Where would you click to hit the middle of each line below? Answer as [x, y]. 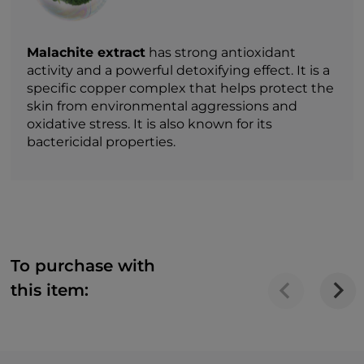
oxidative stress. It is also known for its [150, 123]
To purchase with [83, 265]
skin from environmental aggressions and [162, 106]
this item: [50, 290]
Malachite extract [87, 52]
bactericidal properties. [102, 141]
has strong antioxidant [221, 52]
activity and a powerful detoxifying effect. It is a [179, 70]
